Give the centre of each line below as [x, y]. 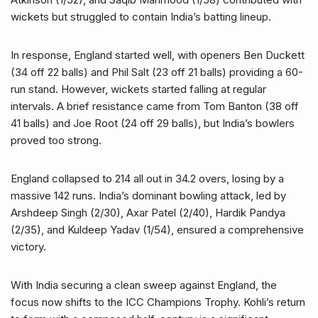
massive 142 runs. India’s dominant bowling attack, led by [148, 196]
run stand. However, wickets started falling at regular [138, 89]
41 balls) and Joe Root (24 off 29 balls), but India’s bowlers [153, 124]
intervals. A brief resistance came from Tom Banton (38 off [155, 106]
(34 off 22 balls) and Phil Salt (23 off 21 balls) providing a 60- [157, 72]
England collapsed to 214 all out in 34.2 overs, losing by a [147, 179]
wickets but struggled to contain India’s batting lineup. [141, 17]
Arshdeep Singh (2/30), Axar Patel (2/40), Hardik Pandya [148, 213]
